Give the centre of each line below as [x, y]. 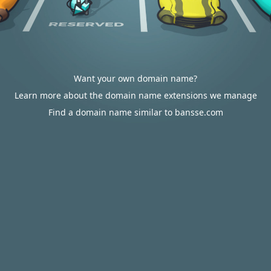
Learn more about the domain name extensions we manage [135, 95]
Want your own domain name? [135, 78]
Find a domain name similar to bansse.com [135, 112]
